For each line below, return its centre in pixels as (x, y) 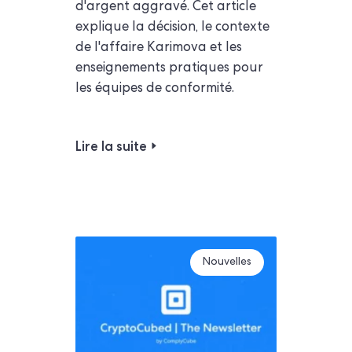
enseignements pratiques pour (169, 68)
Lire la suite (111, 146)
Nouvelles (227, 262)
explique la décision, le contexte (172, 27)
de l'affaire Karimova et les (159, 48)
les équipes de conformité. (155, 89)
